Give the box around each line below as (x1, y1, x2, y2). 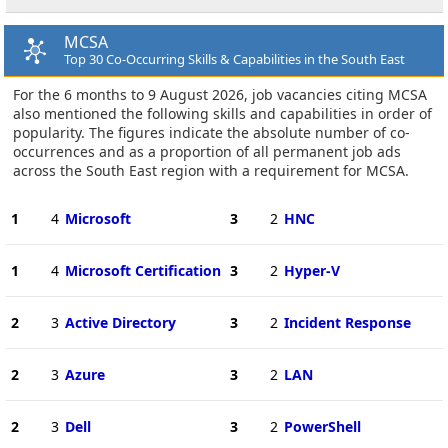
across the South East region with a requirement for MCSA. (13, 160, 409, 180)
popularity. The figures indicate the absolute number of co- (13, 122, 410, 142)
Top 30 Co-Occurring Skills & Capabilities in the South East (64, 49, 405, 68)
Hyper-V (283, 260, 340, 280)
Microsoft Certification (64, 260, 221, 280)
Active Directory (64, 312, 176, 332)
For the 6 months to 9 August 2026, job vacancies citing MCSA (13, 84, 427, 104)
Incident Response (283, 312, 411, 332)
